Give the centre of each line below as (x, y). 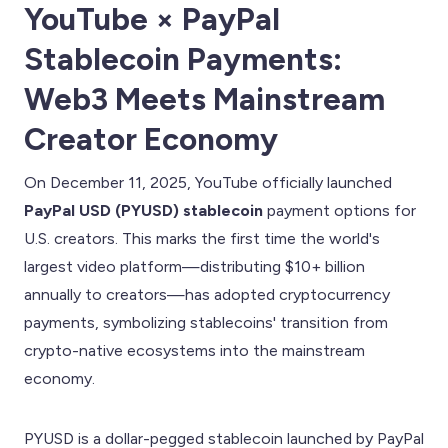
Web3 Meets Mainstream (204, 98)
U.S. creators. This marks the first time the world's (202, 238)
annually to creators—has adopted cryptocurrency (207, 294)
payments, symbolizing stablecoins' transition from (206, 322)
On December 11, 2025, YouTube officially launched (208, 182)
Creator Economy (151, 138)
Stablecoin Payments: (183, 58)
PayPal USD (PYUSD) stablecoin (143, 210)
